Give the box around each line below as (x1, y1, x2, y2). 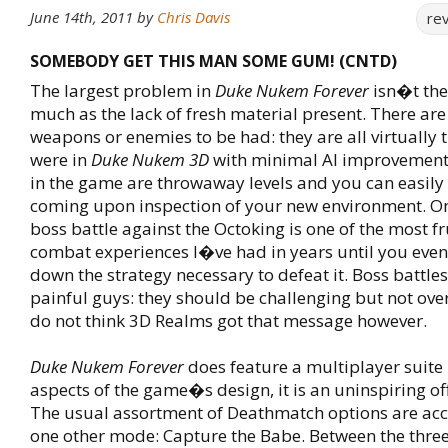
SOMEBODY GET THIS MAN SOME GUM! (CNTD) (30, 50, 397, 72)
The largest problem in (30, 79, 215, 102)
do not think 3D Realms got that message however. (30, 309, 427, 332)
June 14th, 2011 (30, 7, 133, 27)
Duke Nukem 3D (91, 148, 209, 171)
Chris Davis (157, 7, 230, 27)
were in (30, 148, 91, 171)
